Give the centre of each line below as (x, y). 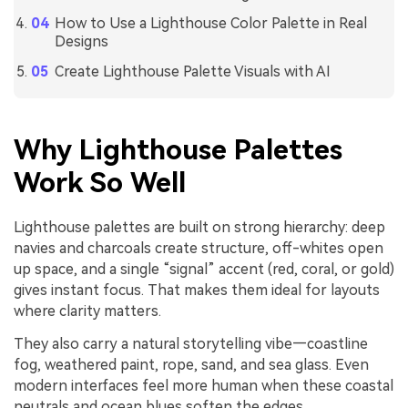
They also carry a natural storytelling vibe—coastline (191, 343)
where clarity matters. (87, 311)
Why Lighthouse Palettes (178, 149)
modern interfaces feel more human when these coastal (204, 385)
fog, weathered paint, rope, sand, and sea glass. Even (191, 364)
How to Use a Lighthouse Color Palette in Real (210, 24)
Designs (81, 42)
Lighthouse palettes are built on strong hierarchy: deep (199, 227)
